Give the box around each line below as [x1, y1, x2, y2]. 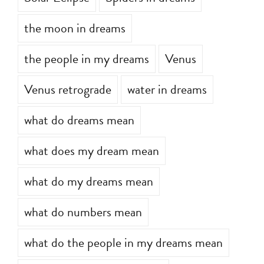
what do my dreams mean [24, 171, 153, 192]
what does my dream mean [24, 141, 159, 161]
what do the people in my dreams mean [24, 233, 223, 253]
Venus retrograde [24, 80, 111, 100]
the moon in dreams [24, 18, 126, 38]
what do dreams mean [24, 110, 134, 130]
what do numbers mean [24, 202, 142, 222]
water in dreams [127, 80, 207, 100]
